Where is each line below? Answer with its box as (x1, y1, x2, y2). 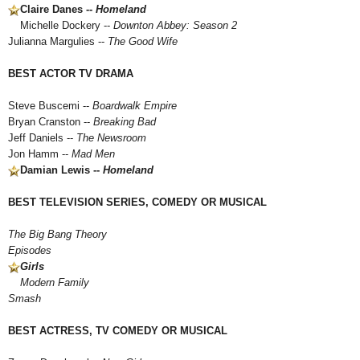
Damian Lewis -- (20, 164, 103, 176)
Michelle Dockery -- (20, 19, 113, 31)
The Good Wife (108, 35, 178, 47)
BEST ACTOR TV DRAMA (8, 67, 133, 80)
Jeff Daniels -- (8, 132, 76, 144)
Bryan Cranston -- (8, 116, 93, 128)
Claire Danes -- (20, 3, 96, 15)
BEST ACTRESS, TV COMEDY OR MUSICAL (8, 325, 227, 337)
